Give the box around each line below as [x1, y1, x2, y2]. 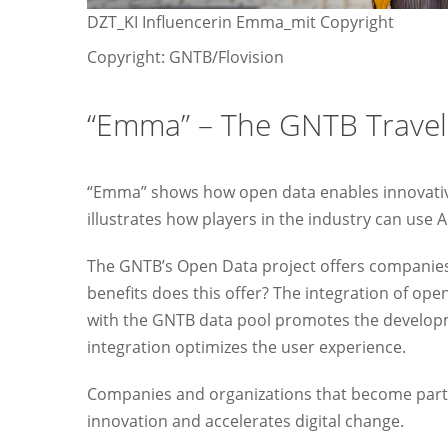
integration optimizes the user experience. [86, 336, 406, 359]
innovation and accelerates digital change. [86, 410, 404, 433]
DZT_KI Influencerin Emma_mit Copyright [86, 11, 394, 34]
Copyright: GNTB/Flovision [86, 46, 284, 69]
